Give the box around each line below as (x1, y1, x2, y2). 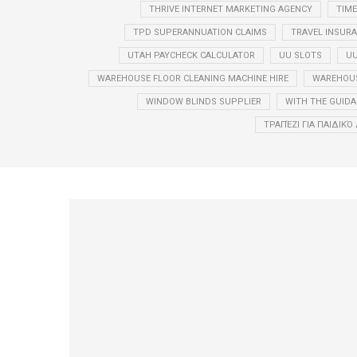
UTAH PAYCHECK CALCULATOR (127, 49, 255, 61)
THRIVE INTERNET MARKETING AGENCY (148, 3, 312, 14)
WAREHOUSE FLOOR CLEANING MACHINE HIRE (96, 73, 288, 84)
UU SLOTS (278, 49, 322, 61)
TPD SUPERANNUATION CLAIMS (133, 26, 267, 37)
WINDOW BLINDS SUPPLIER (145, 96, 261, 107)
